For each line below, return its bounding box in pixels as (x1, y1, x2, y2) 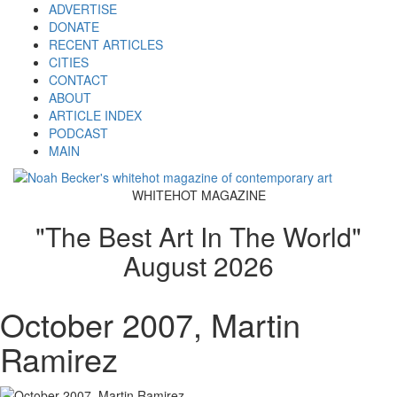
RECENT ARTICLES (49, 35, 163, 53)
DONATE (49, 18, 99, 35)
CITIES (49, 53, 89, 71)
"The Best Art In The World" (35, 217, 362, 255)
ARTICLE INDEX (49, 106, 142, 124)
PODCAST (49, 124, 108, 142)
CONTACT (49, 71, 108, 89)
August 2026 (123, 246, 274, 284)
